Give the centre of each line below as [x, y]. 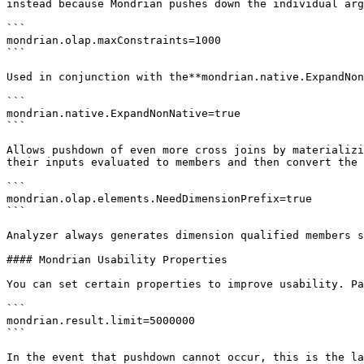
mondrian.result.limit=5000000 [101, 321]
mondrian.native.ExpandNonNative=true [123, 113]
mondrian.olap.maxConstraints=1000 [114, 40]
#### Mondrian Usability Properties [117, 260]
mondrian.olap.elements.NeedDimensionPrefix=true [159, 199]
